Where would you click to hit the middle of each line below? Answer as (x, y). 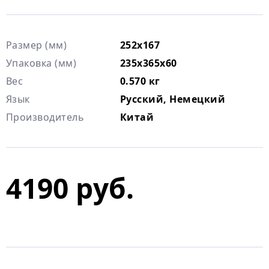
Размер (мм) (37, 45)
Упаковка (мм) (41, 63)
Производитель (45, 117)
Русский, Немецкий (173, 99)
